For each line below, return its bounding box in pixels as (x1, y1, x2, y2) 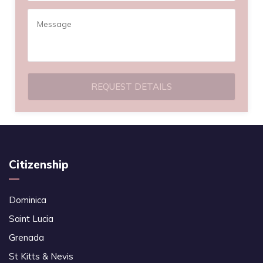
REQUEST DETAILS (91, 81, 172, 93)
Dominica (9, 194, 46, 206)
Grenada (9, 232, 44, 244)
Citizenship (9, 157, 69, 172)
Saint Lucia (9, 213, 53, 225)
